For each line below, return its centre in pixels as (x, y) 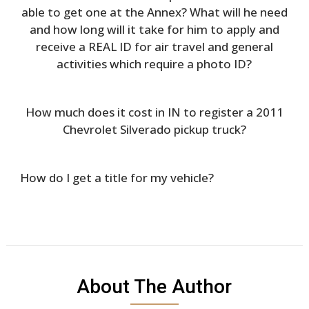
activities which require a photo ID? (154, 63)
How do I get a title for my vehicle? (117, 177)
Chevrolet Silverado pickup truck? (154, 129)
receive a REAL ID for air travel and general (154, 46)
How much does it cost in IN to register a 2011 (154, 112)
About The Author (154, 286)
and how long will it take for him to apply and (154, 29)
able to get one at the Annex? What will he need (154, 12)
